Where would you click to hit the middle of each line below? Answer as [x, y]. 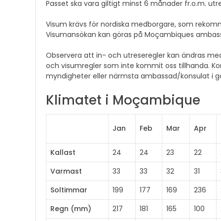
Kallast [63, 153]
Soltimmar [69, 190]
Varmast [66, 171]
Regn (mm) [71, 209]
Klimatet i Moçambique [123, 100]
